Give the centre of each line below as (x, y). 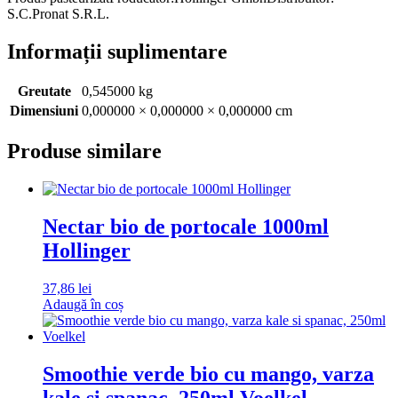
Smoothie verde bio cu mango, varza (208, 374)
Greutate (44, 92)
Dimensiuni (44, 111)
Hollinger (87, 251)
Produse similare (84, 151)
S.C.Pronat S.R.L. (58, 13)
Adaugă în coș (83, 305)
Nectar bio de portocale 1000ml (186, 227)
